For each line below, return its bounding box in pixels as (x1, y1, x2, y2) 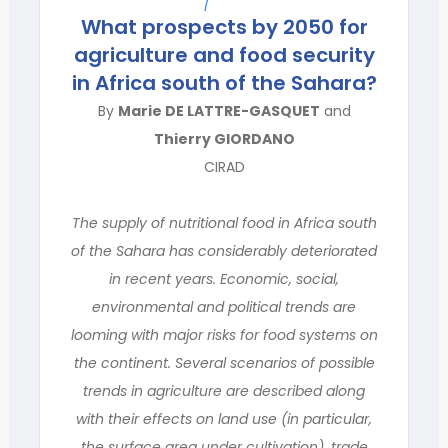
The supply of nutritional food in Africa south (71, 213, 377, 233)
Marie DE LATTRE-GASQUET (117, 101, 320, 121)
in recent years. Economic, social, (109, 269, 339, 289)
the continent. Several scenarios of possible (73, 353, 375, 373)
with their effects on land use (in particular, (76, 409, 372, 429)
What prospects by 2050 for (80, 13, 368, 41)
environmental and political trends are (92, 297, 356, 317)
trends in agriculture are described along (83, 381, 365, 401)
